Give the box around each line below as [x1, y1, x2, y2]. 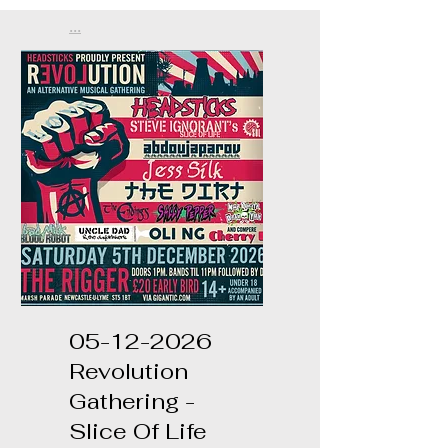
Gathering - [69, 387, 195, 415]
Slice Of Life [69, 417, 207, 445]
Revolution [69, 357, 188, 385]
